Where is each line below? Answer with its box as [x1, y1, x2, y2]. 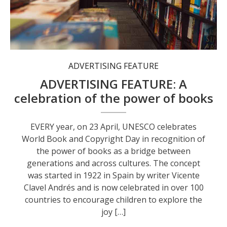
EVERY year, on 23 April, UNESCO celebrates [30, 121, 197, 132]
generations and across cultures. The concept [27, 157, 201, 169]
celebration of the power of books [14, 89, 213, 106]
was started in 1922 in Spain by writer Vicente [27, 169, 200, 181]
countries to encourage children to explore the [25, 194, 203, 205]
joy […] [101, 206, 126, 217]
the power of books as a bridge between [36, 145, 191, 157]
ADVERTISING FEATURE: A [40, 75, 187, 92]
